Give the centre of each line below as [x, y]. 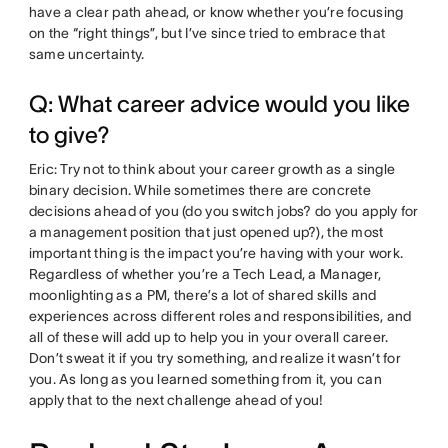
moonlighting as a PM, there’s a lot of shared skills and [202, 294]
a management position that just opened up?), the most [206, 231]
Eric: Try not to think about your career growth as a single [212, 168]
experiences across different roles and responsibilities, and [220, 315]
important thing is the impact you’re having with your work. [216, 252]
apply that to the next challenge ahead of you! [176, 399]
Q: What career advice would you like [219, 103]
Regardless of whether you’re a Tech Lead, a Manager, [205, 273]
